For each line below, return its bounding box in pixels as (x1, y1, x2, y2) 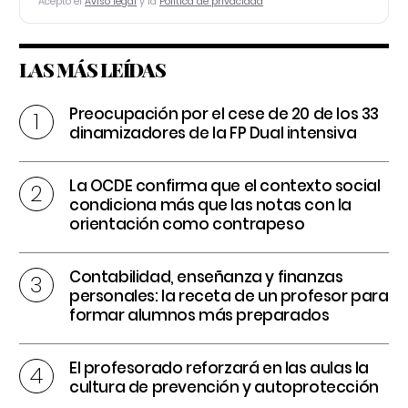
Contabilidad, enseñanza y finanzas (69, 265, 343, 288)
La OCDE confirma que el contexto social (69, 174, 381, 197)
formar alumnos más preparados (69, 303, 330, 326)
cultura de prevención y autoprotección (69, 375, 379, 398)
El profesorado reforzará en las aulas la (69, 356, 370, 379)
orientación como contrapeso (69, 212, 305, 235)
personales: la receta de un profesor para (69, 284, 389, 307)
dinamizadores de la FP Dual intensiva (69, 121, 357, 144)
